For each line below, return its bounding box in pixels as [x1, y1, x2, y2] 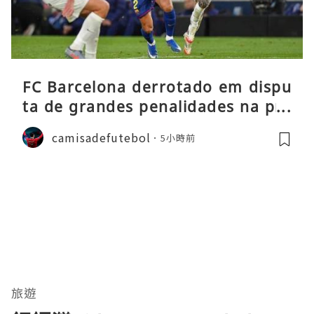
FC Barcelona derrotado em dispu [22, 77, 292, 97]
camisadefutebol [52, 128, 151, 146]
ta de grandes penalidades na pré [22, 97, 292, 117]
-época [22, 116, 76, 137]
